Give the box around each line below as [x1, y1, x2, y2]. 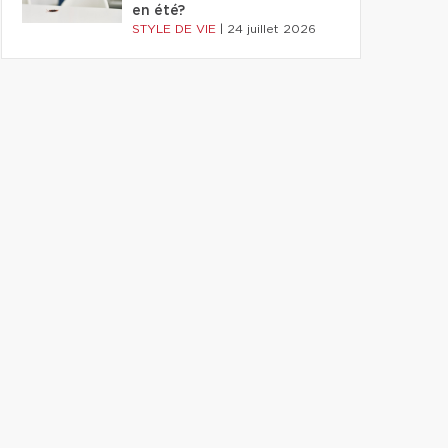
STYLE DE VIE [132, 23, 220, 35]
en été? [132, 4, 185, 18]
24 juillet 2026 [227, 23, 316, 35]
